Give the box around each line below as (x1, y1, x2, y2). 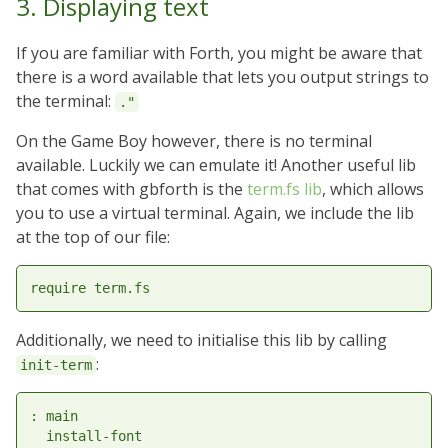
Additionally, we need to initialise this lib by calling (16, 329, 387, 352)
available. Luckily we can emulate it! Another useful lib (16, 153, 416, 176)
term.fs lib (247, 177, 322, 200)
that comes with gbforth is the (16, 177, 247, 200)
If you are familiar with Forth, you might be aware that (16, 41, 422, 64)
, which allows (322, 177, 424, 200)
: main (29, 408, 78, 425)
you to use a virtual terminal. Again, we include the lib (16, 201, 414, 224)
